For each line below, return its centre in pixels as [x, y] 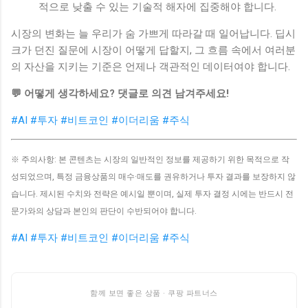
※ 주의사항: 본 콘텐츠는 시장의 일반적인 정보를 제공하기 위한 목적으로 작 [150, 160]
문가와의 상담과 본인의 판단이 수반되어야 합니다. [104, 211]
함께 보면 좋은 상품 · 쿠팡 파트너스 [154, 293]
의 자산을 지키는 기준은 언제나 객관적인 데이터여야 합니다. [151, 67]
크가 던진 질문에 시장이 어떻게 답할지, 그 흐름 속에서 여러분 [153, 51]
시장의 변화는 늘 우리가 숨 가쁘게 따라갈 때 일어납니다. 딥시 [153, 34]
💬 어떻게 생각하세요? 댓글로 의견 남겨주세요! [120, 94]
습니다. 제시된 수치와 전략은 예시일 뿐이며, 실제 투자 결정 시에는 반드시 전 [152, 194]
